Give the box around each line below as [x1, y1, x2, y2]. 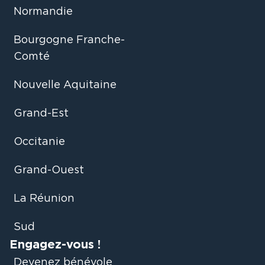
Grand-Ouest [14, 165, 84, 176]
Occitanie [14, 137, 65, 147]
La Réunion [14, 193, 75, 204]
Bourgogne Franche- [14, 35, 125, 46]
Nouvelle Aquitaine [14, 80, 117, 91]
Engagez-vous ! [9, 239, 101, 251]
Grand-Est [14, 108, 69, 119]
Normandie [14, 7, 73, 17]
